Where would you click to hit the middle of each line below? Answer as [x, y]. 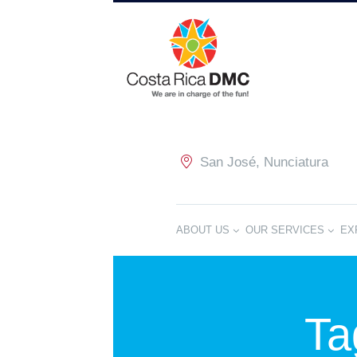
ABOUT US [203, 229]
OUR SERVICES [285, 229]
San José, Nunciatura [265, 161]
